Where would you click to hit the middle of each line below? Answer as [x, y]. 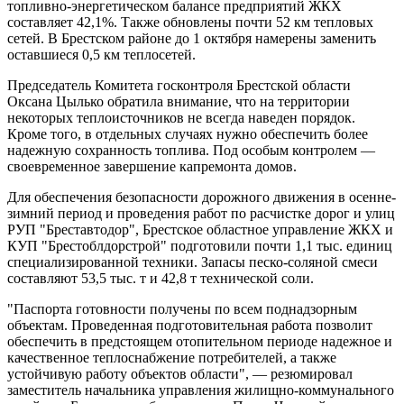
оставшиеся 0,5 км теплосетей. [101, 54]
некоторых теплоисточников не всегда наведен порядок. [181, 117]
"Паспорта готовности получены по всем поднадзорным [182, 308]
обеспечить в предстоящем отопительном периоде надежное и [200, 341]
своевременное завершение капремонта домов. [152, 166]
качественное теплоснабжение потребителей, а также [172, 357]
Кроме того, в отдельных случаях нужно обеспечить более [188, 133]
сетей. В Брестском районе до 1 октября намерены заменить [192, 38]
